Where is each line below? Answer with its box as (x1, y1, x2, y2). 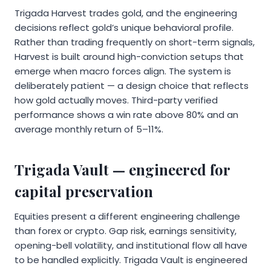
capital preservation (15, 181, 153, 201)
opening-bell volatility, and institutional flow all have (15, 239, 247, 252)
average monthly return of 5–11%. (15, 123, 163, 136)
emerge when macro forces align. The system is (15, 65, 231, 78)
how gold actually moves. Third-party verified (15, 94, 218, 107)
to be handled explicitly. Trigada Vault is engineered (15, 253, 247, 267)
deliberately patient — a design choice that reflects (15, 79, 249, 93)
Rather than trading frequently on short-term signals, (15, 36, 255, 49)
